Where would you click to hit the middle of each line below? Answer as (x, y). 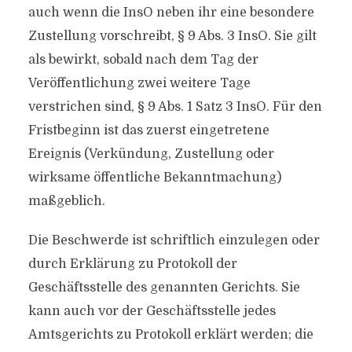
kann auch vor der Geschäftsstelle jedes (152, 311)
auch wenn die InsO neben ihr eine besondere (171, 13)
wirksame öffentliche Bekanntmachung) (154, 178)
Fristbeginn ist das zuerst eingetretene (148, 130)
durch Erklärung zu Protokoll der (132, 264)
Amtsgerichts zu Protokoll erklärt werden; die (170, 335)
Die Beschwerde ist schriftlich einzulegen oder (174, 240)
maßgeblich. (66, 201)
